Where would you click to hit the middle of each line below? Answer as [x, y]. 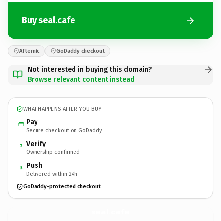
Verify [36, 144]
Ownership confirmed [53, 152]
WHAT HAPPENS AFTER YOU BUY [62, 109]
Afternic [29, 51]
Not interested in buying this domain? [90, 69]
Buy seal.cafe [48, 20]
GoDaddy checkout [80, 51]
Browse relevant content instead [81, 79]
